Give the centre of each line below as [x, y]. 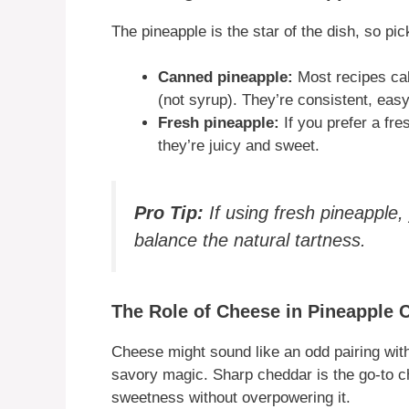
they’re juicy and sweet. [239, 146]
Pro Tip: [169, 212]
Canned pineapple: [225, 78]
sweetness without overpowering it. [231, 397]
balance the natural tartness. [250, 240]
